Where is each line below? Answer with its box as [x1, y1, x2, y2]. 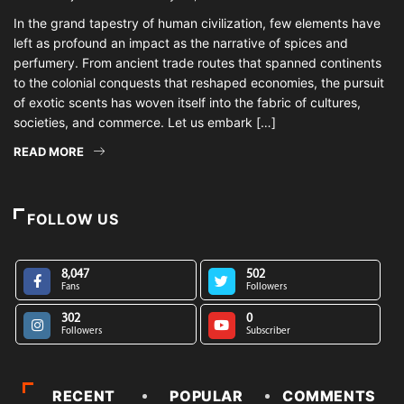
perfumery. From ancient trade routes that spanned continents [14, 55, 381, 70]
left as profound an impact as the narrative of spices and [14, 35, 348, 50]
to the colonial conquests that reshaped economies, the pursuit [14, 75, 384, 90]
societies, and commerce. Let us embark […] [14, 115, 276, 130]
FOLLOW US [27, 210, 119, 228]
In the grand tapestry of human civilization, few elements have [14, 15, 381, 31]
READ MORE [14, 144, 84, 159]
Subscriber [245, 326, 290, 336]
